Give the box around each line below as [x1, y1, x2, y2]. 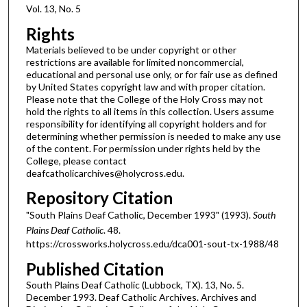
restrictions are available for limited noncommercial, [25, 56, 244, 68]
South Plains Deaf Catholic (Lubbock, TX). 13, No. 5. [25, 278, 244, 291]
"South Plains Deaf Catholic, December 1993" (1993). [25, 209, 253, 221]
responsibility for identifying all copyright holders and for [25, 117, 267, 130]
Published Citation [25, 258, 164, 279]
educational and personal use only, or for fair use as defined [25, 68, 278, 80]
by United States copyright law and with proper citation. [25, 80, 265, 93]
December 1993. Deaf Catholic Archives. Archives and [25, 291, 256, 303]
